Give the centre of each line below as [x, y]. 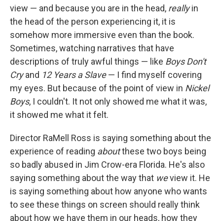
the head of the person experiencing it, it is [93, 21]
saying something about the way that [83, 178]
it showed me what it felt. [59, 115]
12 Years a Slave [74, 75]
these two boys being [164, 151]
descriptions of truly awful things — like [88, 61]
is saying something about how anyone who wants [109, 191]
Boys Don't [186, 61]
